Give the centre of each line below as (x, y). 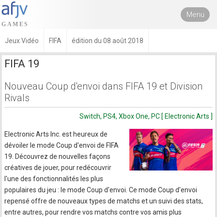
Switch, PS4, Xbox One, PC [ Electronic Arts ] (146, 116)
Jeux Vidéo (22, 41)
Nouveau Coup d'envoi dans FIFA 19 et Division (104, 86)
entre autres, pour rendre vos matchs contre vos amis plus (93, 212)
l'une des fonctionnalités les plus (54, 179)
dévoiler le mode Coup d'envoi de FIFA (62, 145)
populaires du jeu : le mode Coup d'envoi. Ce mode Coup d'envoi (101, 190)
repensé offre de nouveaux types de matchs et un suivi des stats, (104, 201)
